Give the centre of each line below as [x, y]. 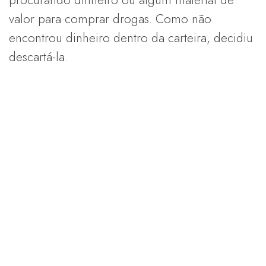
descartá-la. [38, 57]
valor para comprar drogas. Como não [110, 19]
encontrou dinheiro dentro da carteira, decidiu [131, 38]
